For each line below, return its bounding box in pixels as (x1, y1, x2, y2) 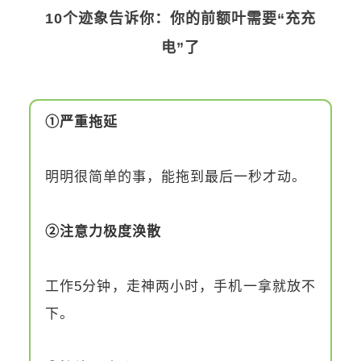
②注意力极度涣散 (45, 223, 161, 239)
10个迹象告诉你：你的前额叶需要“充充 (45, 10, 316, 27)
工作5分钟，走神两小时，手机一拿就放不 (45, 278, 316, 294)
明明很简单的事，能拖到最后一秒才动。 (45, 168, 306, 185)
